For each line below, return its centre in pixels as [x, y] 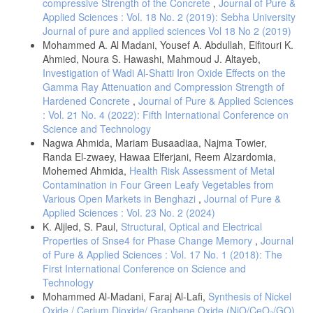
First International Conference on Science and [144, 268]
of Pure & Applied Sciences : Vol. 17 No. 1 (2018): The [162, 254]
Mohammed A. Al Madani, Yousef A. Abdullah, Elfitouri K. [168, 44]
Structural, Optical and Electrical [191, 226]
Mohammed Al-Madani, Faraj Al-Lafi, [125, 296]
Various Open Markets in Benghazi [121, 198]
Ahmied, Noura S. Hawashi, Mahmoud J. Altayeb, [152, 58]
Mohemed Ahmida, [86, 170]
